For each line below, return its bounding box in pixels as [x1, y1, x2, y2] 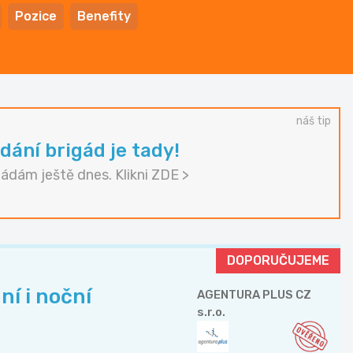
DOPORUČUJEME [227, 253, 329, 269]
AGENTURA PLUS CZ [197, 288, 311, 303]
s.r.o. [197, 305, 225, 320]
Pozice [15, 9, 57, 24]
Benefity [77, 9, 131, 24]
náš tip [296, 114, 331, 128]
